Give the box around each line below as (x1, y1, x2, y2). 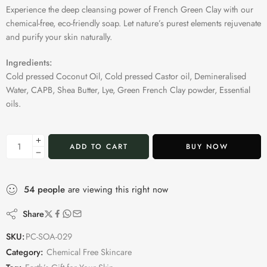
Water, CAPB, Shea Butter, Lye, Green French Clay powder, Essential (6, 83, 250, 96)
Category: (6, 245, 43, 258)
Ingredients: (6, 55, 52, 69)
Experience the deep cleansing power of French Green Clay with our (6, 2, 253, 15)
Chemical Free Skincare (46, 245, 132, 258)
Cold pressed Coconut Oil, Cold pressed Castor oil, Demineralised (6, 69, 246, 82)
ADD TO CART (69, 141, 128, 152)
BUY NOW (185, 141, 228, 152)
